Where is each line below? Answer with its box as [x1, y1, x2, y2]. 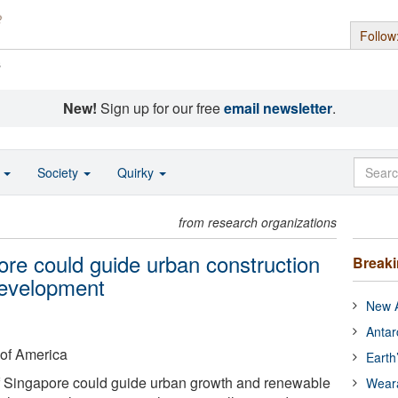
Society [37, 163, 82, 181]
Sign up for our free [96, 98, 224, 118]
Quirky [117, 163, 157, 181]
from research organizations [179, 213, 338, 231]
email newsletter [223, 98, 332, 118]
